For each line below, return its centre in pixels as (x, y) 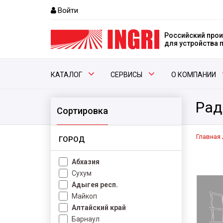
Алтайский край (99, 208)
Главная (208, 137)
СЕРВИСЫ (127, 75)
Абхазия (86, 162)
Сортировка (82, 111)
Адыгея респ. (95, 185)
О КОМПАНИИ (193, 75)
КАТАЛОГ (66, 75)
